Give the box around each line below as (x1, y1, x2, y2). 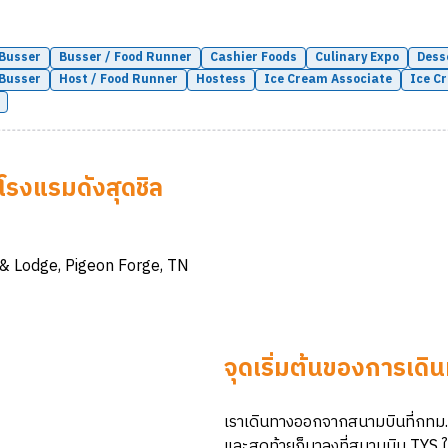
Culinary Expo (315, 48, 399, 67)
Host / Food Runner (59, 70, 178, 89)
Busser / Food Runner (59, 48, 192, 67)
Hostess (196, 70, 246, 89)
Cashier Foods (210, 48, 297, 67)
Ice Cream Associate (264, 70, 392, 89)
